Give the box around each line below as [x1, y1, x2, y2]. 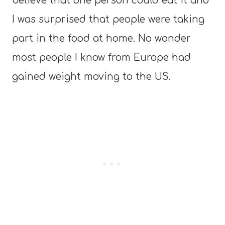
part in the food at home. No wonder [12, 33, 191, 44]
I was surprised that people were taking [12, 14, 204, 25]
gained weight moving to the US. [12, 71, 170, 82]
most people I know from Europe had [12, 52, 191, 63]
